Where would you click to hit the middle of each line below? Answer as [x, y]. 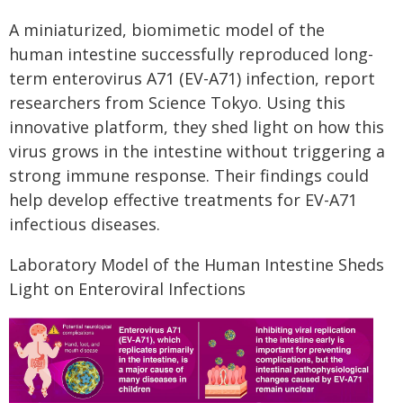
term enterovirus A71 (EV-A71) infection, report [192, 78]
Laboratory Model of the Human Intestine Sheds [197, 264]
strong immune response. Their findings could [189, 175]
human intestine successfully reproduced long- [191, 54]
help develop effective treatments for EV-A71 [183, 200]
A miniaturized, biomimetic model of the [167, 30]
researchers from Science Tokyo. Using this [177, 103]
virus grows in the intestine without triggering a [197, 151]
